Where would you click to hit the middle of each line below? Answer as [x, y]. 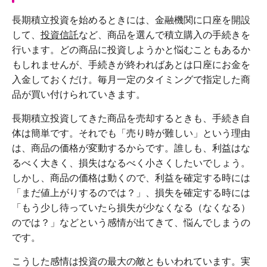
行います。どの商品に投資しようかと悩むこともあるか [131, 50]
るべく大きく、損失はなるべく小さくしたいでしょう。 [131, 163]
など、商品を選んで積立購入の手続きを [164, 35]
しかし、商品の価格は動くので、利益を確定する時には [131, 178]
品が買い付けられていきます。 [79, 95]
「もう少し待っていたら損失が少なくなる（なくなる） [131, 208]
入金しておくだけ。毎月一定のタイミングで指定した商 [131, 80]
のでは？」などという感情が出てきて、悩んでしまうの [131, 223]
